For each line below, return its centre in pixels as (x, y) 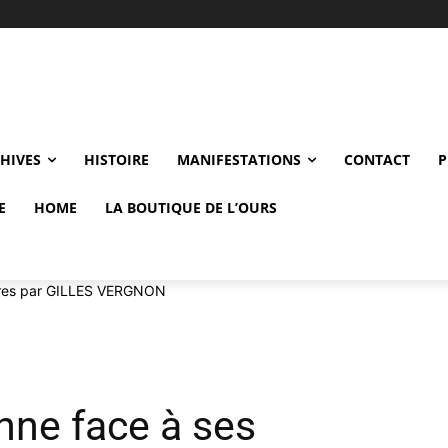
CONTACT (377, 159)
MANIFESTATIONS (239, 159)
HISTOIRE (116, 159)
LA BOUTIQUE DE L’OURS (191, 207)
